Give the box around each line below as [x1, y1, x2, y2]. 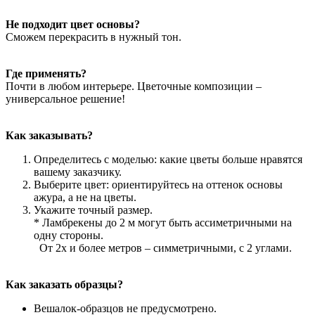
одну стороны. [34, 229, 103, 241]
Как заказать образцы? [6, 278, 123, 290]
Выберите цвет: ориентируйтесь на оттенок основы [34, 178, 283, 191]
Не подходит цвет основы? [6, 18, 140, 30]
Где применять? [6, 67, 86, 79]
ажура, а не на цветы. [34, 191, 136, 203]
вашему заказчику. [34, 165, 122, 178]
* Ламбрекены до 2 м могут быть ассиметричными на [34, 216, 292, 229]
